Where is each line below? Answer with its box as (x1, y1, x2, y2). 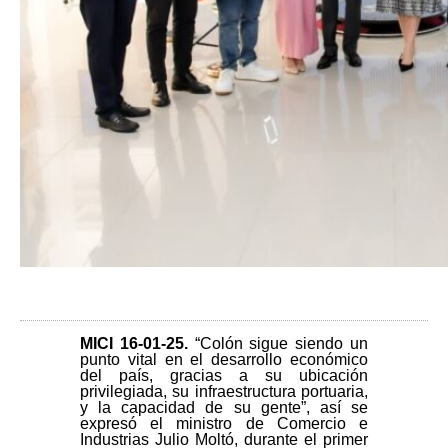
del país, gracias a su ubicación (80, 366, 368, 384)
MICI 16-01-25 (80, 334, 184, 352)
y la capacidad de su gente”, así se (80, 398, 368, 416)
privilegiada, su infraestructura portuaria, (80, 382, 368, 400)
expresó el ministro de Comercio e (80, 414, 368, 432)
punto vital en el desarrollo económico (80, 350, 368, 368)
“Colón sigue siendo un (194, 334, 369, 352)
